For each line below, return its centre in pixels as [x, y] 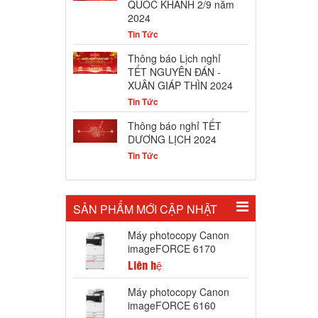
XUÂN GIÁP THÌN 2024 [180, 86]
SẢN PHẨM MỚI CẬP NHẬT [145, 209]
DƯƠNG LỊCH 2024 [172, 139]
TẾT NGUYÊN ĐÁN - [174, 72]
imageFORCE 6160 [171, 306]
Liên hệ [144, 267]
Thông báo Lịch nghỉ [174, 59]
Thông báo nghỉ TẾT [174, 126]
